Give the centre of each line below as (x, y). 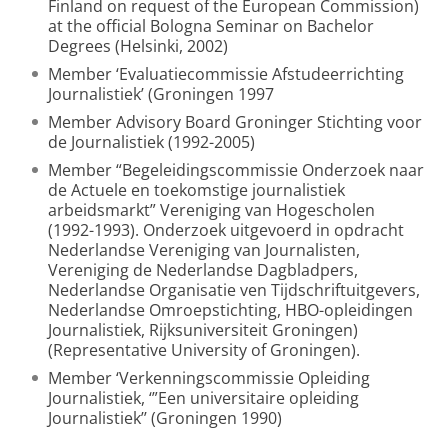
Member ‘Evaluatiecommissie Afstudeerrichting (226, 74)
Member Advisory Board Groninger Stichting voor (235, 122)
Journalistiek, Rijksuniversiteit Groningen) (203, 330)
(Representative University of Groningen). (204, 350)
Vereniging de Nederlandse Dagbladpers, (203, 270)
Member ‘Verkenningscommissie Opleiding (209, 378)
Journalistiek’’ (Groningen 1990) (165, 418)
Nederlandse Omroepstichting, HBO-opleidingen (230, 310)
